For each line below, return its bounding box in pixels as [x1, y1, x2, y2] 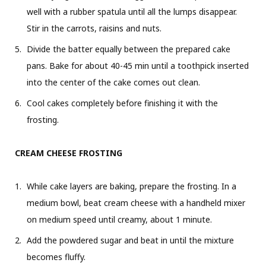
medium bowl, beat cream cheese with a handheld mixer [27, 197, 245, 208]
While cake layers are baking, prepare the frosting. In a [27, 180, 236, 192]
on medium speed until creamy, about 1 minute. [27, 213, 212, 225]
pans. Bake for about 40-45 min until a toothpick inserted [27, 59, 249, 71]
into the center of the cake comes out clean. [27, 76, 200, 88]
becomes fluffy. [27, 251, 85, 262]
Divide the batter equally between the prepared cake [27, 43, 230, 55]
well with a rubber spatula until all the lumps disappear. [27, 5, 237, 17]
